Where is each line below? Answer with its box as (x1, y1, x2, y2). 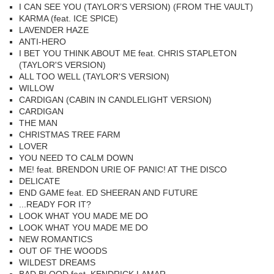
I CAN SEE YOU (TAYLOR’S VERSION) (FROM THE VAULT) (19, 2, 253, 12)
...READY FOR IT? (19, 199, 91, 209)
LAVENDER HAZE (19, 25, 89, 35)
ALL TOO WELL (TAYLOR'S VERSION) (19, 72, 169, 81)
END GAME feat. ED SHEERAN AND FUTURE (19, 188, 198, 198)
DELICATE (19, 176, 60, 186)
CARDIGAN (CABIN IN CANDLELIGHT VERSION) (19, 95, 212, 105)
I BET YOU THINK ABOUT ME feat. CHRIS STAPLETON (19, 48, 237, 58)
